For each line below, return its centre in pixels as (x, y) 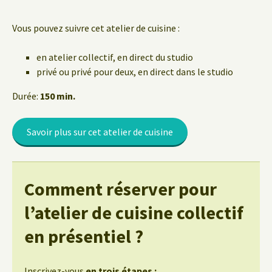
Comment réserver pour (121, 189)
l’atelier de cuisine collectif (134, 212)
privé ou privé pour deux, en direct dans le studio (135, 72)
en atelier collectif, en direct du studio (115, 57)
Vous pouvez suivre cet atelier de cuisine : (96, 28)
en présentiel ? (84, 236)
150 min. (58, 96)
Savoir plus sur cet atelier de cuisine (100, 132)
